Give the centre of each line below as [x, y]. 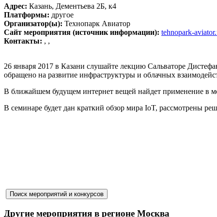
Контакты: [24, 41]
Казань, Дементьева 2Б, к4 [73, 6]
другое [62, 15]
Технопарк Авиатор [97, 23]
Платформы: [27, 15]
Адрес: [16, 6]
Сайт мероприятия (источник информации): [83, 32]
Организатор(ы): [34, 23]
